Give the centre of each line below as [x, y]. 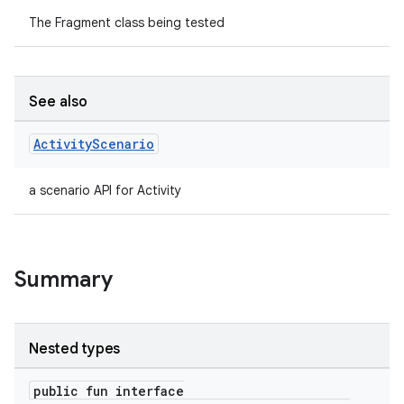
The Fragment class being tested [127, 23]
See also [58, 102]
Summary [64, 280]
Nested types [74, 349]
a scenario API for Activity [105, 190]
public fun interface [109, 391]
